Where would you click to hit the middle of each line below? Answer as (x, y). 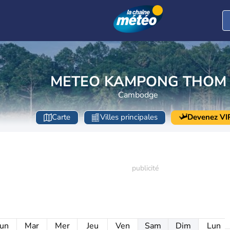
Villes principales (129, 117)
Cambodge (138, 95)
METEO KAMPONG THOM (138, 81)
